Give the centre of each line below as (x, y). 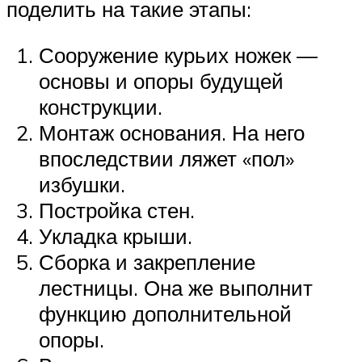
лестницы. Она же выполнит (176, 288)
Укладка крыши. (116, 236)
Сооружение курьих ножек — (178, 55)
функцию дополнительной (165, 314)
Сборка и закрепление (147, 262)
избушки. (82, 185)
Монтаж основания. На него (172, 133)
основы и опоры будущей (161, 81)
